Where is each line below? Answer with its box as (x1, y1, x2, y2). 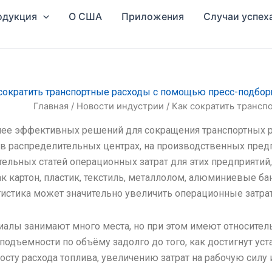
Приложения (121, 10, 184, 22)
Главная (33, 101, 69, 112)
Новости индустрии (76, 101, 164, 112)
